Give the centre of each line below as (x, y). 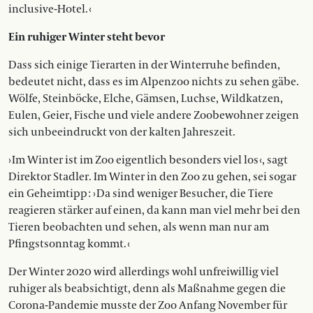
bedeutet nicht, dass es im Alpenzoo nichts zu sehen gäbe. (154, 82)
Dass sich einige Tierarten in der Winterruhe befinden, (144, 65)
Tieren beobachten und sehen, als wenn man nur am (139, 227)
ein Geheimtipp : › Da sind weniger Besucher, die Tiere (141, 194)
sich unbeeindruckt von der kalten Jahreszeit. (122, 132)
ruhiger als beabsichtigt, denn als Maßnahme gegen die (147, 289)
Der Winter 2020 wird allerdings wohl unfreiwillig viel (144, 272)
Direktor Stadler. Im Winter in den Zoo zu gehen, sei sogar (152, 177)
